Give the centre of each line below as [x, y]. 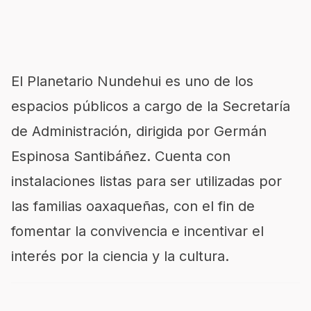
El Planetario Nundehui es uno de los [132, 81]
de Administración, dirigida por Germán [139, 131]
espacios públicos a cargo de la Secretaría [151, 106]
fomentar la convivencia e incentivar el [137, 231]
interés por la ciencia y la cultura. [120, 256]
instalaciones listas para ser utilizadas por [146, 181]
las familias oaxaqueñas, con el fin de [133, 206]
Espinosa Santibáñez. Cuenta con [121, 156]
